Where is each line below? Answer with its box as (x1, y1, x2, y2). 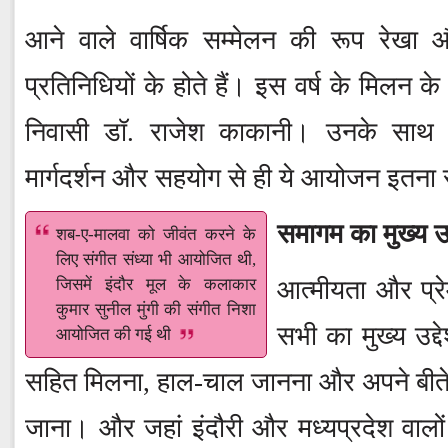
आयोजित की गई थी (56, 325, 171, 344)
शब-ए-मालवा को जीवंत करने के (56, 225, 256, 244)
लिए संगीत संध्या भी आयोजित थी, (56, 250, 256, 269)
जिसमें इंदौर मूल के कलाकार (56, 275, 256, 294)
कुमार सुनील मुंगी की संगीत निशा (56, 300, 256, 319)
